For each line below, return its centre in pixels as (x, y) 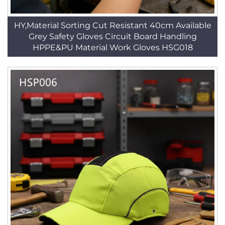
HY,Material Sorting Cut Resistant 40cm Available (113, 25)
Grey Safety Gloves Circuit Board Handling (113, 36)
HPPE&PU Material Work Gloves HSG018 (113, 47)
